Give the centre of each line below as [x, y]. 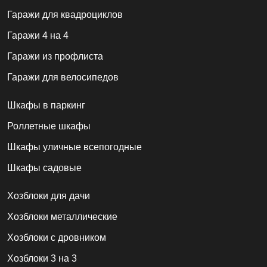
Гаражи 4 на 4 [38, 36]
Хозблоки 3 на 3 [42, 259]
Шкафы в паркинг [46, 105]
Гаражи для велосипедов [63, 77]
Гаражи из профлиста [55, 57]
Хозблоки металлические [62, 217]
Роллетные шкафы [49, 126]
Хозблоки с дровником [57, 238]
